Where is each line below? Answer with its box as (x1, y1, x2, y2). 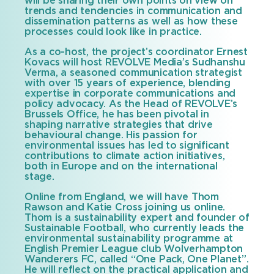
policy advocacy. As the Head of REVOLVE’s (24, 99, 238, 109)
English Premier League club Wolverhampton (24, 244, 243, 254)
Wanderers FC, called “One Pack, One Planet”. (24, 254, 249, 264)
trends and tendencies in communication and (24, 6, 242, 16)
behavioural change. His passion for (24, 130, 198, 140)
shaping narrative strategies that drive (24, 120, 213, 130)
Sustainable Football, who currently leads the (24, 223, 245, 233)
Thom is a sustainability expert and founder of (24, 213, 250, 223)
